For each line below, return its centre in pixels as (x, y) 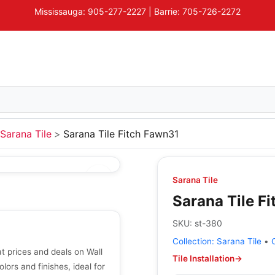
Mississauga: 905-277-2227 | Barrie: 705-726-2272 (137, 11)
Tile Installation (203, 258)
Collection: (195, 241)
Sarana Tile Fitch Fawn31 (121, 134)
